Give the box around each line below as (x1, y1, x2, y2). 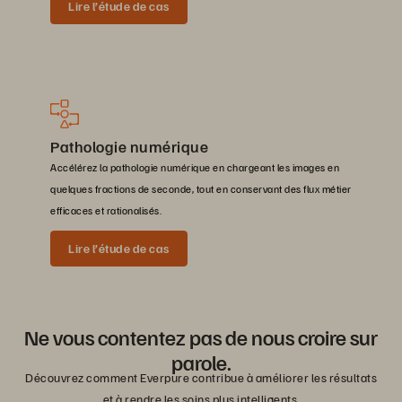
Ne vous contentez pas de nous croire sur (24, 323, 378, 351)
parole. (170, 348, 232, 376)
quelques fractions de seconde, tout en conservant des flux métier (50, 182, 352, 197)
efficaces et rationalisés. (50, 204, 162, 218)
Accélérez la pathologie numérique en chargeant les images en (50, 161, 339, 175)
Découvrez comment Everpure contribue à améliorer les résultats (25, 370, 377, 386)
